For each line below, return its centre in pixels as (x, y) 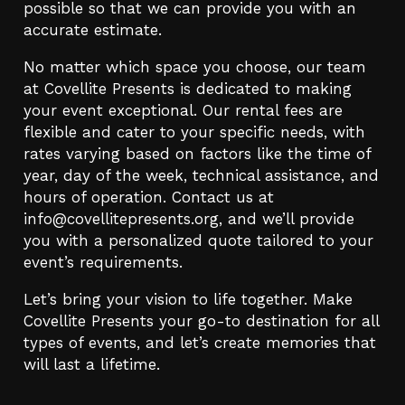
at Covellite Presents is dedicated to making (187, 88)
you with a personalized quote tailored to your (198, 240)
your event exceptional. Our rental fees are (183, 110)
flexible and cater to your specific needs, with (194, 132)
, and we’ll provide (286, 218)
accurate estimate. (92, 29)
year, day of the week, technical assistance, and (201, 175)
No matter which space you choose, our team (194, 66)
